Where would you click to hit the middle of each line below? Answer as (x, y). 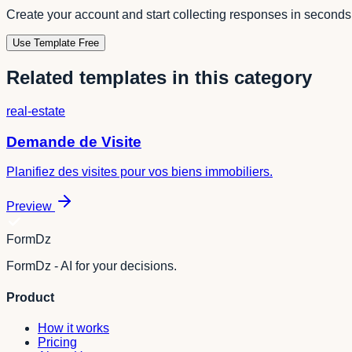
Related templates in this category (159, 78)
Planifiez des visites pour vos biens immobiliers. (139, 172)
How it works (73, 328)
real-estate (36, 111)
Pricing (57, 342)
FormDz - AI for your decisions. (92, 266)
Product (30, 297)
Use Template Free (56, 43)
